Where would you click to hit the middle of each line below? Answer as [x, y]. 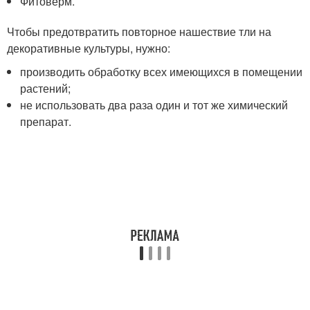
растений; [46, 89]
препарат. [46, 122]
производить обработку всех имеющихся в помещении [162, 72]
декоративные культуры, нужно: [89, 48]
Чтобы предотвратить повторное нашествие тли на [139, 32]
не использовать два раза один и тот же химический [154, 105]
